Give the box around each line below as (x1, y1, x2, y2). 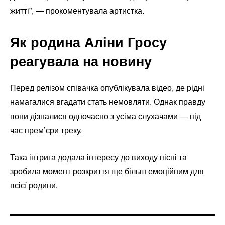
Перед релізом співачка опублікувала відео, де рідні (10, 84, 204, 93)
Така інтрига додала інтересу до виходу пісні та (10, 153, 187, 162)
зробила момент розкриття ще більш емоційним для (10, 167, 204, 176)
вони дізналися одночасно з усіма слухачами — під (10, 112, 201, 121)
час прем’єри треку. (10, 126, 82, 135)
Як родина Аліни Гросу (10, 35, 167, 51)
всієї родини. (10, 181, 58, 190)
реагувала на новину (10, 54, 152, 70)
